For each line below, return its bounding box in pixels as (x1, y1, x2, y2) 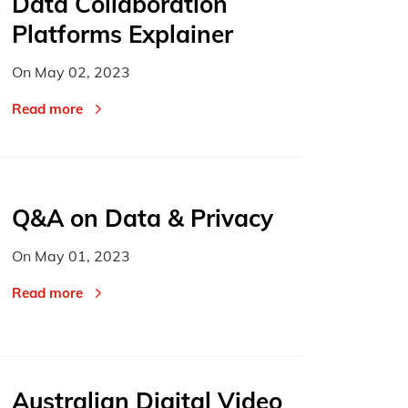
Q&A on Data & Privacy (12, 203, 274, 234)
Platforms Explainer (12, 19, 234, 50)
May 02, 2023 (35, 63, 131, 82)
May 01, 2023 (35, 247, 131, 266)
